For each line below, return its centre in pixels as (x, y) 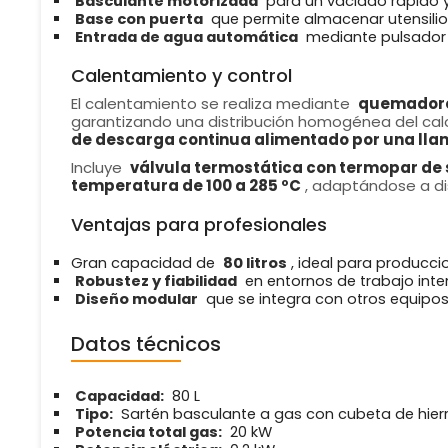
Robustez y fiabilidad (155, 281)
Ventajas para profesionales (198, 225)
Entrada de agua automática (186, 37)
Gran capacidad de (144, 263)
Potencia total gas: (148, 432)
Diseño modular (136, 299)
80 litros (254, 263)
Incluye (98, 168)
